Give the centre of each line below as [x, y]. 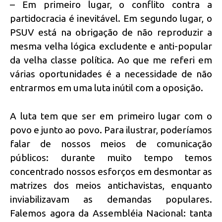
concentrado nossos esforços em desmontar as [111, 172]
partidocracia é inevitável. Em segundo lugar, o [111, 19]
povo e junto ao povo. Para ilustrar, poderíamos [111, 130]
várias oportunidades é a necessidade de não [111, 74]
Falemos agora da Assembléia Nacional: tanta [111, 213]
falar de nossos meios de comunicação [111, 144]
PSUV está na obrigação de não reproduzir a [111, 32]
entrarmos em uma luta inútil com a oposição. [107, 88]
